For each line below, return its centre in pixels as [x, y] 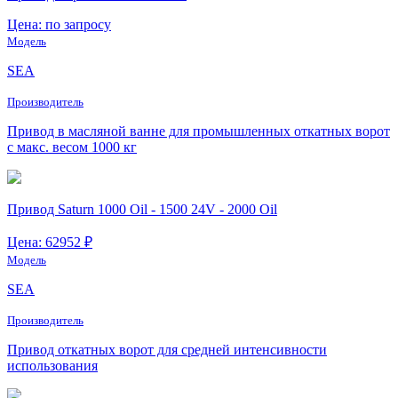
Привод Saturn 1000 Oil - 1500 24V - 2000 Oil [142, 209]
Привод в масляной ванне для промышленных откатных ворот [199, 131]
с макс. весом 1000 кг [72, 147]
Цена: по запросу [59, 24]
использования [52, 365]
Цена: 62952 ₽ [50, 242]
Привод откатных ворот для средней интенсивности [167, 349]
